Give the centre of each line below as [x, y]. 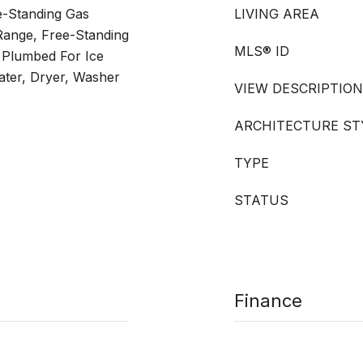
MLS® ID [262, 51]
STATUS [261, 200]
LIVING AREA [277, 14]
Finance [268, 301]
